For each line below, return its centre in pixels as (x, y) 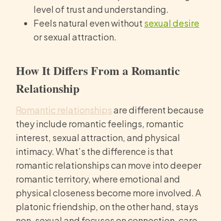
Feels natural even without (89, 23)
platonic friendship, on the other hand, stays (107, 207)
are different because (158, 110)
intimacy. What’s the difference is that (94, 151)
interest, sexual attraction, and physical (98, 138)
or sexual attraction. (75, 37)
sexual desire (172, 23)
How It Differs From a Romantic (98, 71)
